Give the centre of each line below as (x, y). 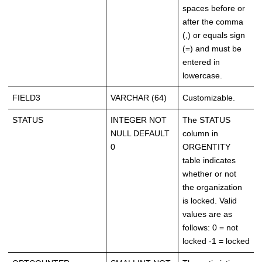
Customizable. (209, 98)
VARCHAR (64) (139, 98)
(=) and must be (212, 49)
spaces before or (214, 8)
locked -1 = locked (216, 241)
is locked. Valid (210, 201)
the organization (212, 187)
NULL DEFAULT (140, 134)
